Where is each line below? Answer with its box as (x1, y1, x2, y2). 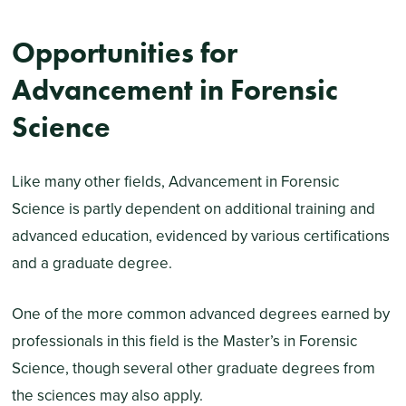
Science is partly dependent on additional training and (11, 198, 375, 221)
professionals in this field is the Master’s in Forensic (11, 329, 357, 353)
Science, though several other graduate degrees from (11, 356, 375, 380)
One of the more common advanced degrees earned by (11, 302, 390, 325)
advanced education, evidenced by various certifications (11, 225, 390, 248)
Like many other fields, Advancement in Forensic (11, 170, 339, 194)
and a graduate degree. (11, 252, 172, 275)
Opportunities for (11, 34, 237, 72)
